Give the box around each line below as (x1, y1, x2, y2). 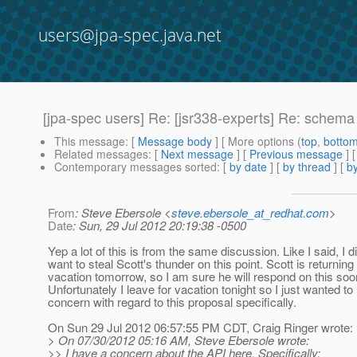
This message (54, 133, 125, 150)
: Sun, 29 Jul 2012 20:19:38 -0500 (73, 217, 246, 234)
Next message (161, 146, 233, 163)
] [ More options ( (212, 133, 301, 150)
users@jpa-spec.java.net (38, 24, 222, 46)
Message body (138, 133, 212, 150)
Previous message (249, 146, 343, 163)
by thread (283, 159, 331, 175)
